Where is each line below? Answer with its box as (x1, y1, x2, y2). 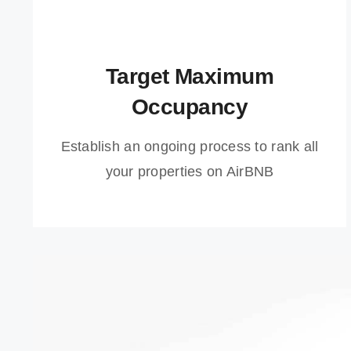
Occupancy (132, 95, 248, 119)
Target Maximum (105, 64, 274, 89)
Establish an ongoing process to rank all (60, 139, 319, 154)
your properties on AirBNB (105, 164, 274, 179)
